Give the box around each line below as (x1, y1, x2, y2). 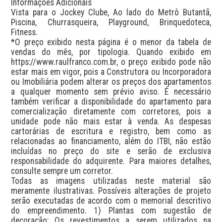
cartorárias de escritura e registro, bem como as (11, 126, 211, 136)
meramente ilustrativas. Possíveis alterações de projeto (11, 185, 211, 196)
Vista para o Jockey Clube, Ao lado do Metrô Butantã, (11, 7, 211, 17)
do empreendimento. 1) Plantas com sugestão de (11, 205, 211, 216)
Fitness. (11, 27, 38, 37)
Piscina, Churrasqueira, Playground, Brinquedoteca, (11, 17, 211, 27)
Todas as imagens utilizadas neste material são (11, 175, 211, 186)
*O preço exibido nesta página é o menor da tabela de (11, 37, 211, 47)
